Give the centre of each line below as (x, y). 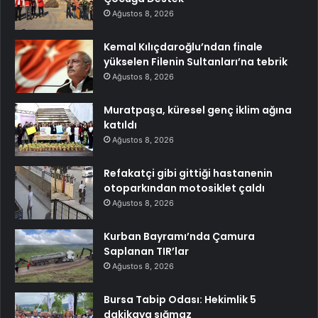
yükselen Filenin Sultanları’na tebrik (196, 62)
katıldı (120, 125)
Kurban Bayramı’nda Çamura (179, 237)
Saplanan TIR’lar (146, 252)
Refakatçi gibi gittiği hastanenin (188, 174)
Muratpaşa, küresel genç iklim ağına (198, 110)
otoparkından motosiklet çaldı (184, 188)
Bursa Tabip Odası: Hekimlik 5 (180, 300)
